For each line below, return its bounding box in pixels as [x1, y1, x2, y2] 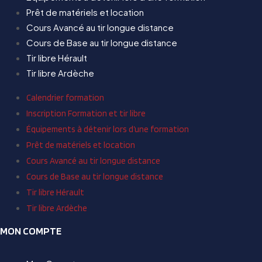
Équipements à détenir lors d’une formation [26, 124, 189, 135]
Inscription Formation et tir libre [26, 108, 146, 119]
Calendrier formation [26, 92, 104, 103]
